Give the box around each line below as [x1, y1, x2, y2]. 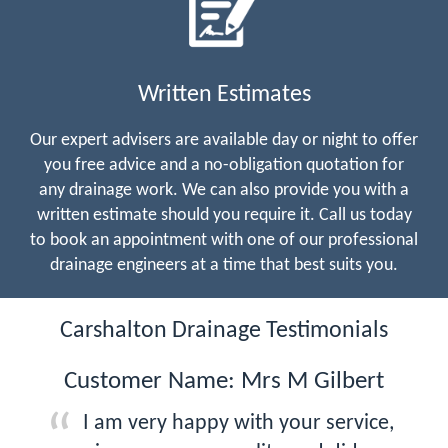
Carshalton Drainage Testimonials [60, 318, 388, 343]
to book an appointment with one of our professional [30, 230, 418, 250]
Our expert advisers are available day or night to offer [30, 130, 418, 150]
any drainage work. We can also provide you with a [39, 180, 409, 200]
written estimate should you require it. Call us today [36, 205, 412, 225]
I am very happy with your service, [82, 411, 394, 435]
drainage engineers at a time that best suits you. [50, 255, 398, 275]
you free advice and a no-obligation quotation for [44, 155, 404, 175]
